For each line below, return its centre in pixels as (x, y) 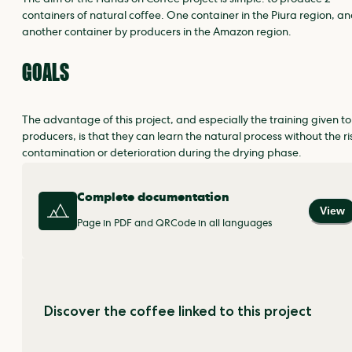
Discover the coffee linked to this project (178, 312)
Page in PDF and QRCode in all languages (174, 225)
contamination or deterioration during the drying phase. (162, 154)
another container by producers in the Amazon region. (157, 33)
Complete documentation (153, 198)
